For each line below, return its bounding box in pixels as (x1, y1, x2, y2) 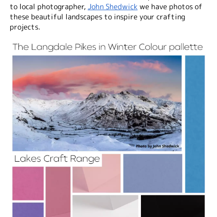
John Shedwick (88, 1, 138, 12)
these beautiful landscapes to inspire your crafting (10, 12, 185, 22)
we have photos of (138, 1, 202, 12)
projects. (10, 22, 40, 32)
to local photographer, (10, 1, 88, 12)
